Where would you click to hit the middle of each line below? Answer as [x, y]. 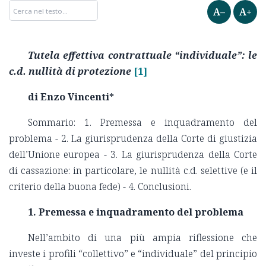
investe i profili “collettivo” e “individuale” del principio [133, 254]
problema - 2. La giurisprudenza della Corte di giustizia [133, 139]
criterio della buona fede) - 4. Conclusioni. [100, 187]
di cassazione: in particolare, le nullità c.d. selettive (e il [133, 171]
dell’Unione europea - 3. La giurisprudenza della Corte [133, 155]
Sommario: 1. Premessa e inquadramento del [142, 123]
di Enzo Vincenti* [72, 97]
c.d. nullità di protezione [70, 72]
